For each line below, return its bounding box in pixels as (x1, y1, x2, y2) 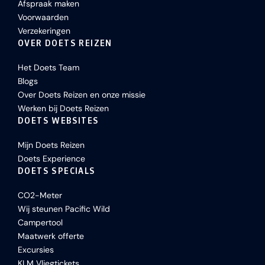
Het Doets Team (18, 62, 79, 73)
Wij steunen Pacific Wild (18, 203, 110, 214)
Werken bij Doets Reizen (18, 103, 109, 114)
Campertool (18, 217, 63, 228)
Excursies (18, 244, 54, 255)
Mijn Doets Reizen (18, 140, 85, 150)
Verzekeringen (18, 25, 70, 36)
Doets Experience (18, 153, 85, 164)
